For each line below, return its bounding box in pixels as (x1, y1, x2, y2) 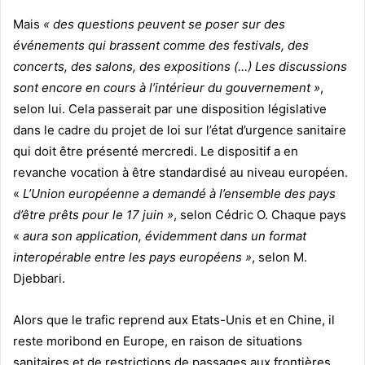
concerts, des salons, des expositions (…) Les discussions (13, 58, 347, 74)
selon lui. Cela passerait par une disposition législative (13, 100, 327, 117)
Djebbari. (13, 270, 65, 286)
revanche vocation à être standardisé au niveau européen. (13, 164, 348, 180)
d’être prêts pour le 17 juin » (13, 206, 174, 222)
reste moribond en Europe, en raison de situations (13, 332, 302, 349)
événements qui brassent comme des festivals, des (13, 37, 309, 53)
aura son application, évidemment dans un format (23, 227, 306, 244)
